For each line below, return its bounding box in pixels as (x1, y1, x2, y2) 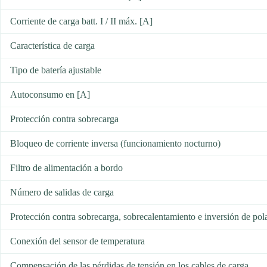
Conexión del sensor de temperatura (10, 236, 145, 247)
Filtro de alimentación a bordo (10, 163, 123, 173)
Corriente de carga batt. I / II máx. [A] (10, 16, 153, 27)
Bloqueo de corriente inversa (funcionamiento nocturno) (10, 138, 221, 149)
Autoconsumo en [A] (10, 89, 90, 100)
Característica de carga (10, 41, 95, 51)
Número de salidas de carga (10, 187, 114, 198)
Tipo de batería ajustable (10, 65, 101, 76)
